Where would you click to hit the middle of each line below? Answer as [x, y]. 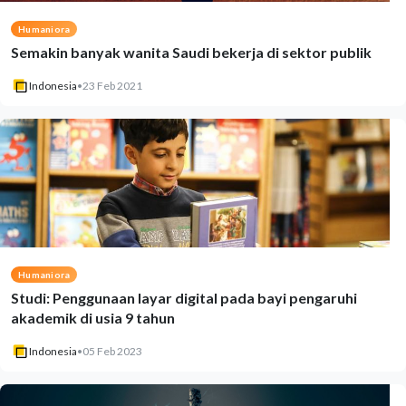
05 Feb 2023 [112, 351]
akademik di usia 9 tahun [93, 318]
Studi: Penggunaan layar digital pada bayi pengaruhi [184, 298]
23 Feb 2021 [112, 86]
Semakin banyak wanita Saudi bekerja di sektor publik [191, 52]
